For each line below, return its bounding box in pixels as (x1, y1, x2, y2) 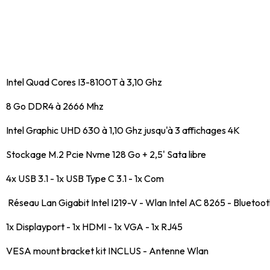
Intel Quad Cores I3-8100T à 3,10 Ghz (6, 76, 162, 89)
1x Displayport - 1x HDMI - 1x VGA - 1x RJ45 (6, 221, 183, 233)
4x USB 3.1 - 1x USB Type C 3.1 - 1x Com (6, 172, 164, 185)
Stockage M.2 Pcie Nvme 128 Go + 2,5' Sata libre (6, 148, 206, 161)
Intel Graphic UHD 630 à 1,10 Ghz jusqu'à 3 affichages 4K (6, 124, 240, 137)
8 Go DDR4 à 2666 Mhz (6, 100, 104, 113)
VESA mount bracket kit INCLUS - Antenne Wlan (6, 245, 209, 257)
